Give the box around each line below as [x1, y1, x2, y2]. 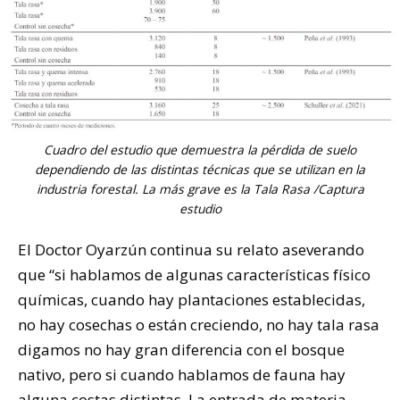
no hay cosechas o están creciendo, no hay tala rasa [18, 313, 379, 335]
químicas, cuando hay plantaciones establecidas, [18, 288, 365, 310]
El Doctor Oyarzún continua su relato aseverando [18, 238, 364, 260]
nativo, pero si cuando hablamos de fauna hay [18, 363, 346, 385]
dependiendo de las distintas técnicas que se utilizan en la [35, 160, 365, 178]
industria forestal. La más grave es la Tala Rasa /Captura [36, 179, 364, 197]
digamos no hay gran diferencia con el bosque [18, 338, 345, 360]
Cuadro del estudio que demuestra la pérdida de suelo [44, 140, 356, 158]
